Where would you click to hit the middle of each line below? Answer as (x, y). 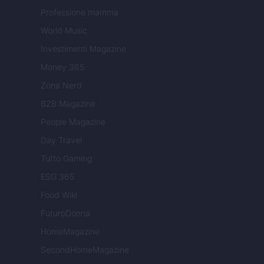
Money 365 (62, 67)
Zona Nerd (61, 85)
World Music (64, 31)
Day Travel (61, 140)
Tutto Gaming (66, 159)
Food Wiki (59, 195)
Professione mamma (80, 12)
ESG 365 (57, 177)
